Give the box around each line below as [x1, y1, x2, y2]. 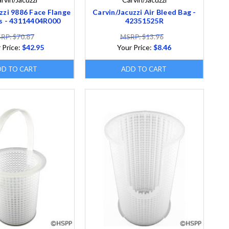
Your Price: [117, 42, 154, 52]
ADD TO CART [121, 64, 167, 73]
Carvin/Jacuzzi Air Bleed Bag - [93, 8, 196, 17]
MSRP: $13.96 [120, 32, 164, 41]
